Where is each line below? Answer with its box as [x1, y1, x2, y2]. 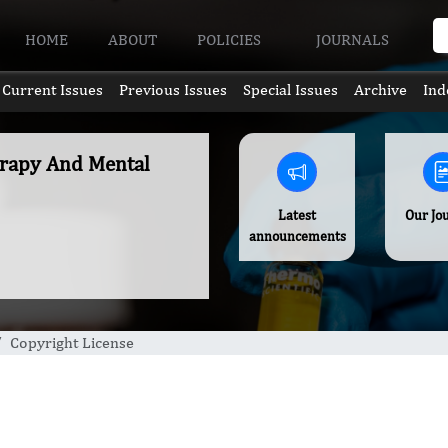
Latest [278, 207, 317, 223]
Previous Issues [118, 80, 227, 99]
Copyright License [10, 333, 134, 352]
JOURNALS [315, 29, 393, 49]
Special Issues [243, 80, 339, 99]
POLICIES [197, 29, 266, 49]
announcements [248, 228, 346, 244]
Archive [354, 80, 408, 99]
